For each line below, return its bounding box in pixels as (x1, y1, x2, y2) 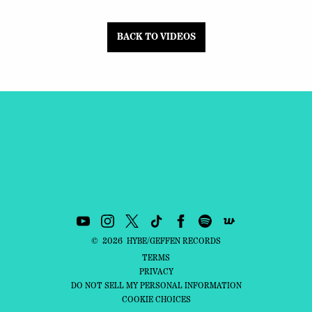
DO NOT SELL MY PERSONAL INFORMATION (70, 282, 242, 290)
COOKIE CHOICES (121, 296, 191, 304)
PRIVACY (139, 268, 173, 276)
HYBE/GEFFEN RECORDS (127, 237, 221, 246)
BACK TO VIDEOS (116, 31, 196, 42)
